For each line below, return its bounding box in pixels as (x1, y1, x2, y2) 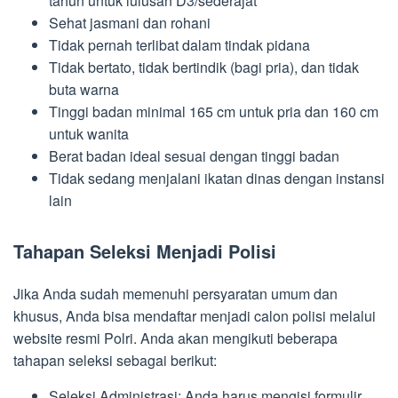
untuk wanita (49, 123, 129, 145)
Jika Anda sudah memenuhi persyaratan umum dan (13, 283, 338, 305)
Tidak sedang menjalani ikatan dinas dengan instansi (49, 168, 385, 189)
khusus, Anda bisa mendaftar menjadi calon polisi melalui (13, 306, 376, 327)
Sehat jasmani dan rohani (49, 12, 211, 34)
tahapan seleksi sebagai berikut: (13, 350, 217, 371)
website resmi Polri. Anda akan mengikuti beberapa (13, 328, 338, 349)
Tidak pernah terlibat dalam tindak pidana (49, 35, 310, 56)
